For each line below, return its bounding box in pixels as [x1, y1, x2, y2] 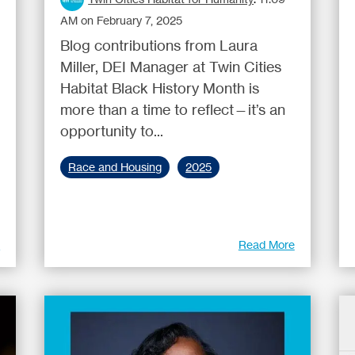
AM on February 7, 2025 [60, 13, 183, 27]
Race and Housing [68, 160, 162, 174]
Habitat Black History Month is [60, 79, 260, 97]
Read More [238, 238, 295, 251]
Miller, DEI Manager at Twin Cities [60, 58, 282, 75]
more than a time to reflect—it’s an [60, 101, 286, 118]
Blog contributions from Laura [60, 36, 258, 54]
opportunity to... [60, 122, 164, 139]
